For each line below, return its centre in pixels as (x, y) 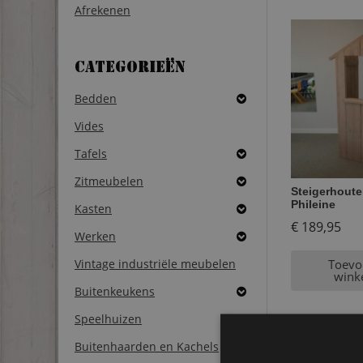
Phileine (313, 204)
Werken (95, 236)
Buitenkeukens (115, 291)
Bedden (96, 98)
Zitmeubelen (109, 181)
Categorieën (130, 69)
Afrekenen (102, 11)
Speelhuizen (108, 318)
